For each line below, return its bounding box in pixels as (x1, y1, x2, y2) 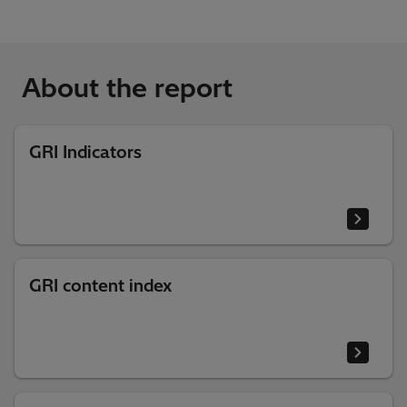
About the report (22, 72, 233, 104)
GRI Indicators (29, 142, 142, 164)
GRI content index (29, 275, 172, 297)
